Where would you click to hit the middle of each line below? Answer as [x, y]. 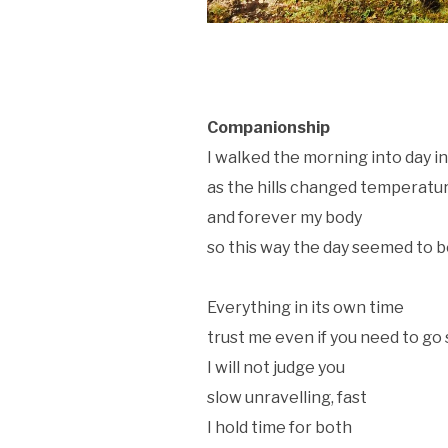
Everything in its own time [305, 307]
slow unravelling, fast [287, 397]
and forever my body [284, 217]
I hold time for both [279, 427]
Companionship [268, 127]
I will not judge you [276, 367]
